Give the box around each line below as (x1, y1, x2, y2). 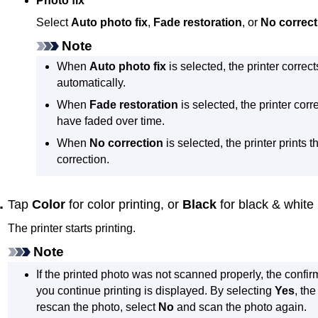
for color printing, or (65, 197, 182, 212)
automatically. (56, 77, 126, 89)
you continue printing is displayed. (36, 284, 208, 297)
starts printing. (62, 222, 136, 235)
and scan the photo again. (174, 300, 307, 313)
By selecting (210, 284, 275, 297)
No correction (89, 137, 163, 150)
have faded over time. (56, 115, 165, 128)
